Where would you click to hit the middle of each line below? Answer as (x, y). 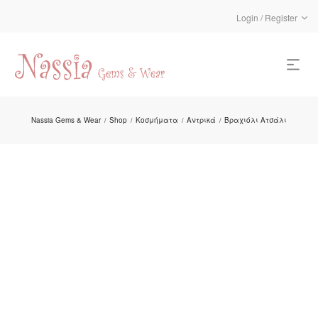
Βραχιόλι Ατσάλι (256, 120)
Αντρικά (201, 120)
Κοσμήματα (157, 120)
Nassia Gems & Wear (66, 120)
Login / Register (267, 17)
